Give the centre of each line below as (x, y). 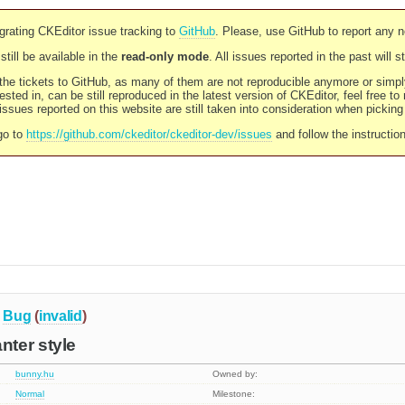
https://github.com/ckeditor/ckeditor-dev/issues (149, 134)
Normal (30, 394)
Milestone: (234, 394)
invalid (60, 316)
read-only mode (165, 57)
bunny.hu (35, 374)
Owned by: (235, 374)
